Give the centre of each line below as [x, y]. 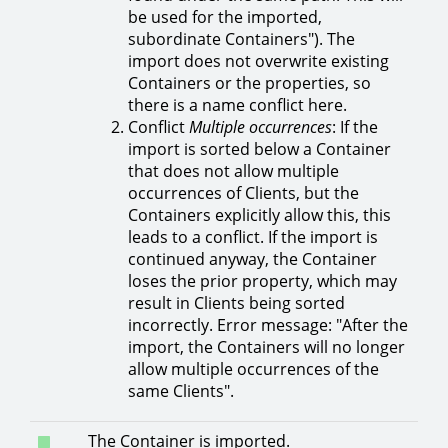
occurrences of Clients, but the [243, 192]
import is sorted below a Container [259, 148]
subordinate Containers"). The [241, 38]
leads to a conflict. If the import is [253, 236]
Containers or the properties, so [249, 82]
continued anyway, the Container [252, 258]
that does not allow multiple [233, 170]
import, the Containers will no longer [266, 346]
